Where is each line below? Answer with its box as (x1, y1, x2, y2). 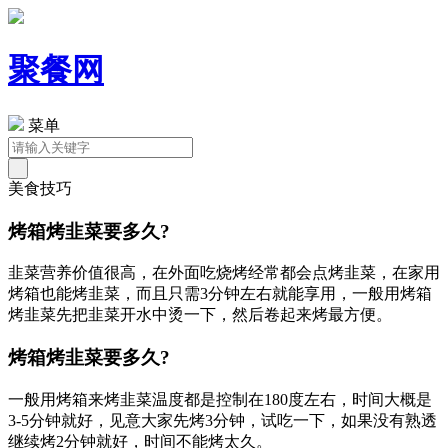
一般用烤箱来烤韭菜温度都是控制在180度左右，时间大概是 (8, 390, 432, 408)
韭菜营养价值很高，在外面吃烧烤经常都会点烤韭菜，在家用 (8, 264, 440, 282)
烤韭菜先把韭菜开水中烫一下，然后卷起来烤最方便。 (8, 306, 392, 324)
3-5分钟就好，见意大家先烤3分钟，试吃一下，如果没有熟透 (8, 411, 437, 429)
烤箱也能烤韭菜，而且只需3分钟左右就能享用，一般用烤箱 (8, 285, 432, 303)
